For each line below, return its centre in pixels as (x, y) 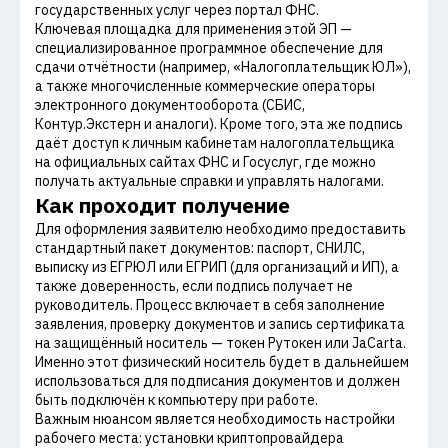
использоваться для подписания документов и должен (217, 381)
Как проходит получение (162, 205)
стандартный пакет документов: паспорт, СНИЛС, (200, 248)
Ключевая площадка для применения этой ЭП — (193, 29)
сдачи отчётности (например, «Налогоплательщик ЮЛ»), (223, 67)
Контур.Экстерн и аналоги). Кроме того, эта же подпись (219, 124)
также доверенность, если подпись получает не (194, 286)
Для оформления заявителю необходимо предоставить (220, 229)
